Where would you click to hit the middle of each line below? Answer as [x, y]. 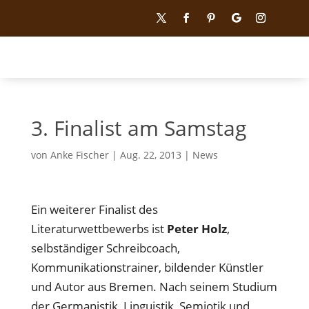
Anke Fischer [79, 155]
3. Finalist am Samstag [138, 128]
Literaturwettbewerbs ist [99, 229]
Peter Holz [197, 229]
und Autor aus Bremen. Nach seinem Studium [154, 287]
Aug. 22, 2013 [150, 155]
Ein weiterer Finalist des [94, 210]
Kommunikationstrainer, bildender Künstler [147, 268]
